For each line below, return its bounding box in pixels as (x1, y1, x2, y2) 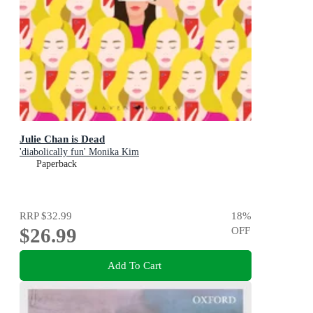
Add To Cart (107, 259, 161, 271)
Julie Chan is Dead (20, 132, 105, 145)
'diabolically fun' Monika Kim (20, 146, 139, 157)
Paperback (36, 158, 77, 169)
